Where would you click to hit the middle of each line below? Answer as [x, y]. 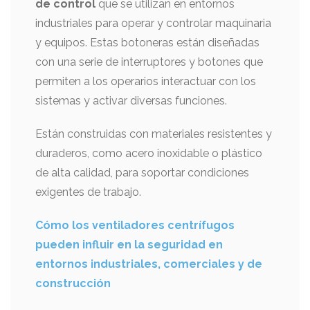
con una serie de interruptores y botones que [149, 62]
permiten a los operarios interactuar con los [146, 81]
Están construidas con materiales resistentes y [154, 134]
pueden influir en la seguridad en [129, 245]
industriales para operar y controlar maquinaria [153, 23]
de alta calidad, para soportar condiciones [142, 173]
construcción [73, 283]
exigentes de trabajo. [88, 192]
